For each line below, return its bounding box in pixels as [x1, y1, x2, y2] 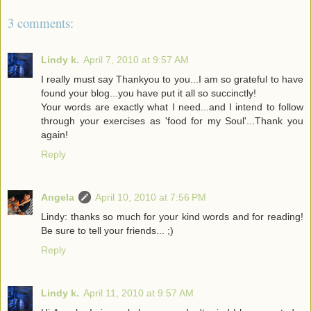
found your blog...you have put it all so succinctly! [41, 87, 256, 99]
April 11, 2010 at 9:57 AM [83, 287, 194, 299]
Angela [41, 191, 74, 203]
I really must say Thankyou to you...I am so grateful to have [41, 73, 303, 85]
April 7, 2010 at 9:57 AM [83, 53, 189, 65]
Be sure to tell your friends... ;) [41, 224, 174, 236]
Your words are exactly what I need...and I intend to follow [41, 101, 303, 112]
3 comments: [8, 14, 74, 32]
